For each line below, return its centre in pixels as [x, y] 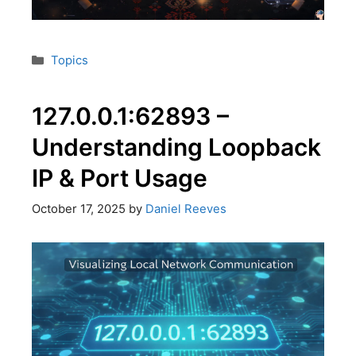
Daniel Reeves [186, 209]
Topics [69, 61]
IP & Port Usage [120, 178]
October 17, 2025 [79, 209]
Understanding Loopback [176, 147]
